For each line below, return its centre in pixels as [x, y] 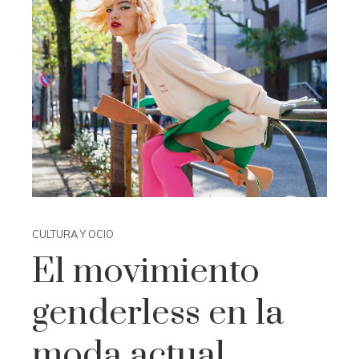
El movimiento [146, 271]
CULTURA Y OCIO [73, 234]
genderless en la [158, 313]
